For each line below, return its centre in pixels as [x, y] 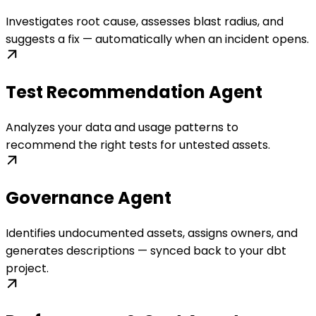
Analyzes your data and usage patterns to [122, 128]
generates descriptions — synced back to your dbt [146, 251]
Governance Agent [89, 198]
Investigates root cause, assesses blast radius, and [145, 22]
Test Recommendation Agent [134, 92]
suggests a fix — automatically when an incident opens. [157, 39]
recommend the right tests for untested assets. [138, 145]
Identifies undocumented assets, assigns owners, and [152, 233]
